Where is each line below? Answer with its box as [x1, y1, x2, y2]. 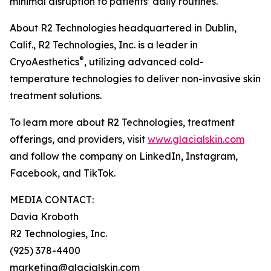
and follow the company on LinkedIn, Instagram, [10, 150, 238, 163]
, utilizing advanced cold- [84, 56, 204, 68]
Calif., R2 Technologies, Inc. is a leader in [10, 39, 198, 51]
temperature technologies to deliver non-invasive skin [10, 73, 261, 85]
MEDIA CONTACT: [10, 194, 94, 206]
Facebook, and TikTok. [10, 167, 116, 180]
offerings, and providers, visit [10, 133, 148, 146]
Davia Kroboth [10, 211, 79, 223]
